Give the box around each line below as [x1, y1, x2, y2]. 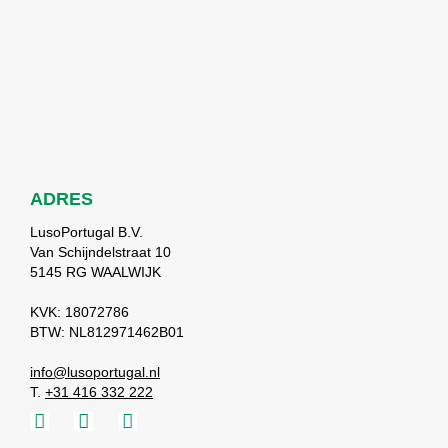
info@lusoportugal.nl [30, 363, 160, 380]
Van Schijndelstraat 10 [30, 243, 171, 260]
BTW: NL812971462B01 [30, 323, 184, 340]
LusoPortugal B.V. [30, 223, 143, 240]
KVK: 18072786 [30, 303, 129, 320]
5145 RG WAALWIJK [30, 263, 161, 280]
